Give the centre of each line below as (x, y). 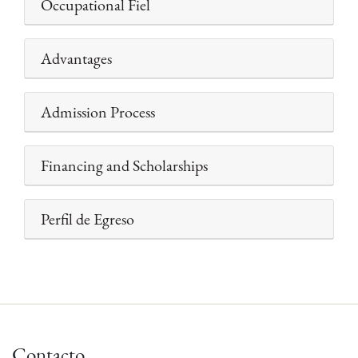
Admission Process (98, 112)
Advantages (76, 59)
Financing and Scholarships (124, 166)
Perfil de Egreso (88, 219)
